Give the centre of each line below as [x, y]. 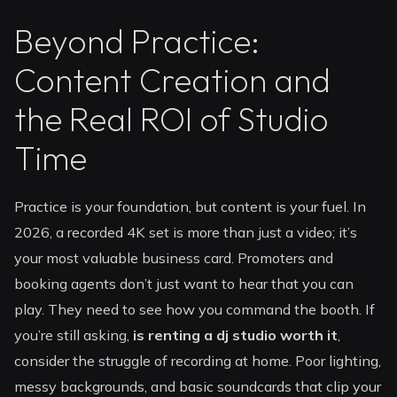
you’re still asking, [74, 335]
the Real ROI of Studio [172, 120]
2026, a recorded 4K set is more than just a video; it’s [186, 233]
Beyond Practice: [137, 42]
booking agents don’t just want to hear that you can [184, 284]
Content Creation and [173, 81]
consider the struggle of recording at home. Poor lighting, [198, 361]
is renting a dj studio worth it [236, 335]
